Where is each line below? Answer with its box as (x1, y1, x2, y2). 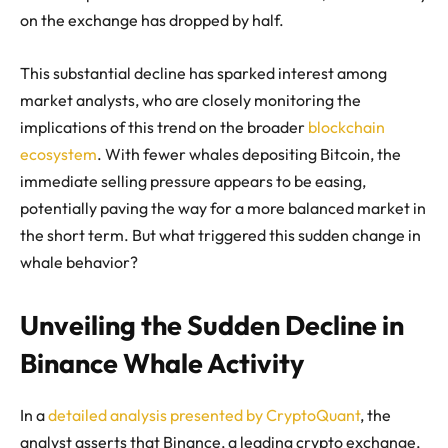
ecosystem (20, 143, 97, 164)
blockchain (308, 116, 385, 137)
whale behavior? (20, 251, 138, 272)
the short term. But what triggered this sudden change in (20, 224, 421, 245)
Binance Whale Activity (20, 345, 304, 380)
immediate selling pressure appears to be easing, (20, 170, 366, 191)
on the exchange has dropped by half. (20, 9, 284, 30)
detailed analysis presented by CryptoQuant (48, 404, 360, 425)
